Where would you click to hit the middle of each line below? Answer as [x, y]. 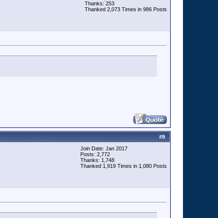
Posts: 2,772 [95, 154]
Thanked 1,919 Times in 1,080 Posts [124, 166]
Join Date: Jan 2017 [104, 148]
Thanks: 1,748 [97, 160]
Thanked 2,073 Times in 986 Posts [126, 9]
